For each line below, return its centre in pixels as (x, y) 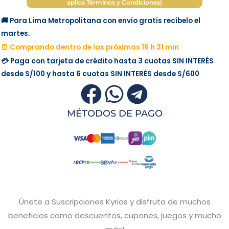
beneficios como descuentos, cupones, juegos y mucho (114, 215)
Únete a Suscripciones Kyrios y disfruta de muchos (114, 201)
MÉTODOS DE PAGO (114, 114)
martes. (16, 34)
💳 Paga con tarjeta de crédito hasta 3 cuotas (87, 61)
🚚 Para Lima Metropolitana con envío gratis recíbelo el (101, 21)
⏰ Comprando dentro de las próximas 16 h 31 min (90, 48)
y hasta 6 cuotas (78, 74)
